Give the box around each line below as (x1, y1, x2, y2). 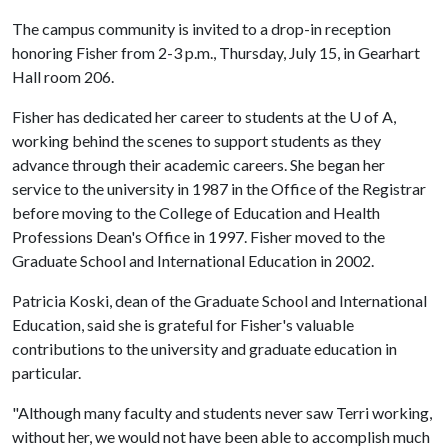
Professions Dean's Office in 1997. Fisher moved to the (12, 227, 385, 246)
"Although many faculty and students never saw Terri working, (12, 403, 432, 422)
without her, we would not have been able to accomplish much (12, 427, 430, 446)
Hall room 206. (12, 67, 114, 86)
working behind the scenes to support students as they (12, 131, 381, 150)
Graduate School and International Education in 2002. (12, 251, 374, 270)
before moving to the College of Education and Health (12, 203, 380, 222)
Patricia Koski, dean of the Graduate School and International (12, 291, 427, 310)
